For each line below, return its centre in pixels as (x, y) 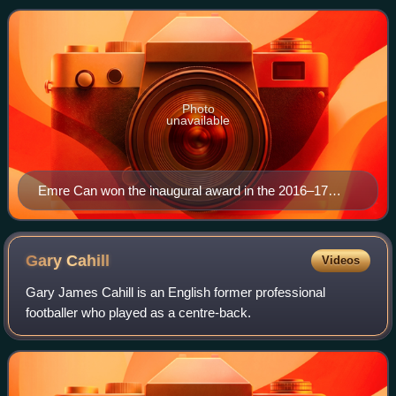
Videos (340, 260)
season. (61, 210)
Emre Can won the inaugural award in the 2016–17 (183, 190)
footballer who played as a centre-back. (139, 312)
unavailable (198, 120)
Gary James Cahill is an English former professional (176, 292)
